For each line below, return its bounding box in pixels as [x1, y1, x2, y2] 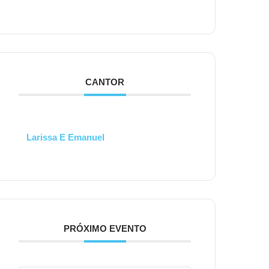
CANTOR [85, 77, 125, 87]
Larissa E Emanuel [26, 132, 105, 142]
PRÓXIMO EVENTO [63, 223, 147, 234]
